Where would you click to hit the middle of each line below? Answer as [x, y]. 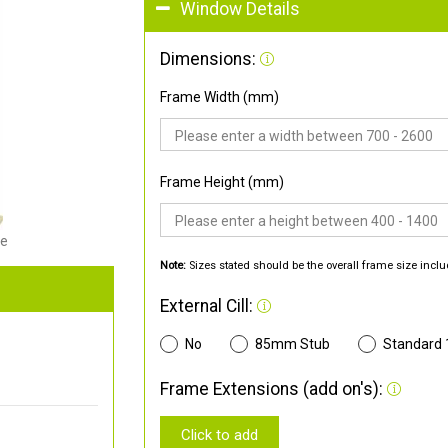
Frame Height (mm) [222, 182]
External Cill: [208, 305]
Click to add [219, 434]
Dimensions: [210, 58]
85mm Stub [292, 343]
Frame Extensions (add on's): [273, 388]
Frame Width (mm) [219, 96]
